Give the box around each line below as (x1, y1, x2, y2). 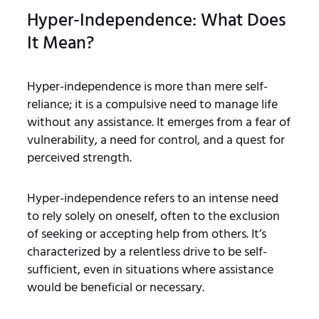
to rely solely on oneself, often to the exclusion (26, 205, 280, 226)
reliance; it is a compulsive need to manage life (26, 93, 278, 115)
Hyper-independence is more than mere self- (26, 75, 268, 97)
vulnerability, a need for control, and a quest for (26, 129, 285, 150)
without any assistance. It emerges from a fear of (26, 111, 291, 132)
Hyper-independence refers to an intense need (26, 187, 278, 209)
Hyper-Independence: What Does (26, 5, 286, 35)
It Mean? (26, 28, 94, 58)
